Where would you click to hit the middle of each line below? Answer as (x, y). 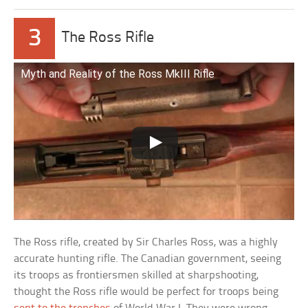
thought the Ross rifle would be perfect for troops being (146, 292)
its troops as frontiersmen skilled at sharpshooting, (136, 276)
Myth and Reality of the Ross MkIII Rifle (118, 74)
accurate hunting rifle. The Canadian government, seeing (148, 259)
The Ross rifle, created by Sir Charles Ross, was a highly (146, 243)
